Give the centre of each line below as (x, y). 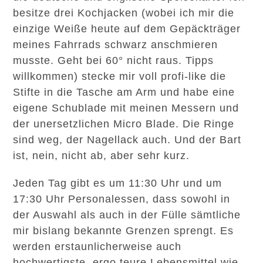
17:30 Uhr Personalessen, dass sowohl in (122, 199)
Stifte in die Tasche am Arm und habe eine (124, 92)
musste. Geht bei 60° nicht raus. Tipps (114, 60)
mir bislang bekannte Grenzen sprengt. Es (124, 231)
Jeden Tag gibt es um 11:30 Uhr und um (118, 183)
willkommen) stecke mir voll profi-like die (120, 76)
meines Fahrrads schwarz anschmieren (116, 45)
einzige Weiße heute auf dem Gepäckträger (127, 29)
